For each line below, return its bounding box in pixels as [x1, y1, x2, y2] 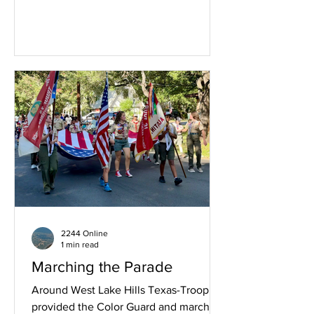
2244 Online [61, 228, 108, 238]
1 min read [61, 240, 99, 250]
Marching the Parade [32, 258, 172, 275]
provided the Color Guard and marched [32, 300, 222, 313]
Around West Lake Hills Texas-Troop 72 [32, 283, 224, 296]
